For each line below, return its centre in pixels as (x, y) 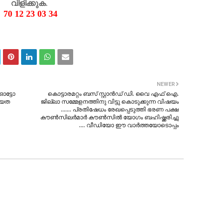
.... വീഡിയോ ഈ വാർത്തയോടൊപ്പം (129, 125)
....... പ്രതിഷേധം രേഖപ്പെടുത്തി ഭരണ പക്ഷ (120, 109)
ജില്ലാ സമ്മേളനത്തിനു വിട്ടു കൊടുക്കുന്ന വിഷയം (110, 101)
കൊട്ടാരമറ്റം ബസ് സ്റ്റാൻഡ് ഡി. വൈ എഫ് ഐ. (113, 94)
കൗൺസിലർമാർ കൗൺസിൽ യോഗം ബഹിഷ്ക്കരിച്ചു (110, 117)
